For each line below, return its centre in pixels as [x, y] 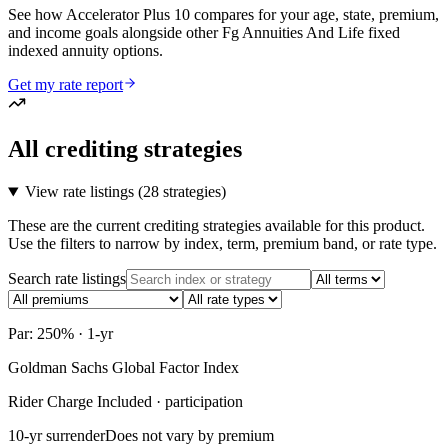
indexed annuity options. [85, 51]
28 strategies [181, 192]
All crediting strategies [125, 149]
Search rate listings [67, 279]
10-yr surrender [56, 436]
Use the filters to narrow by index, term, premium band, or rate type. [222, 244]
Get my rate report [65, 85]
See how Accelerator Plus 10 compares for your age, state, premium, [223, 15]
